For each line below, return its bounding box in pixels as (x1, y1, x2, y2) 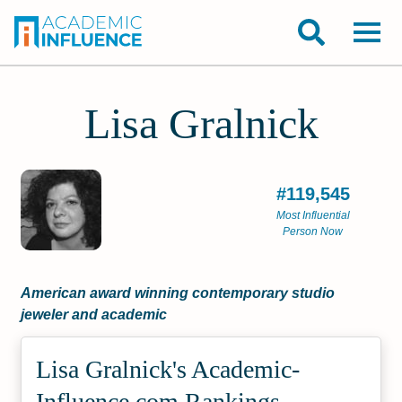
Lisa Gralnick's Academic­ (36, 355, 301, 383)
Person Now (283, 225, 344, 238)
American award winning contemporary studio (21, 285, 336, 301)
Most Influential (275, 209, 350, 222)
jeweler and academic (21, 307, 168, 322)
